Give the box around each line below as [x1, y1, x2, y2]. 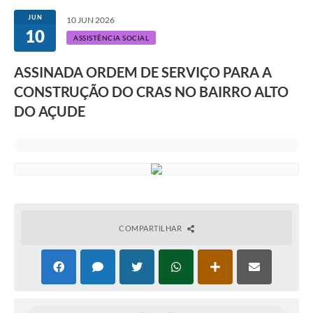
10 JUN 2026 [66, 15, 115, 26]
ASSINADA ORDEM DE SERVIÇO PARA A [14, 64, 272, 81]
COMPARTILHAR [119, 224, 184, 233]
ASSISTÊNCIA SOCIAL [73, 34, 149, 43]
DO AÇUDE [14, 103, 85, 120]
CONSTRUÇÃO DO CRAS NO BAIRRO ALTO [14, 83, 289, 101]
